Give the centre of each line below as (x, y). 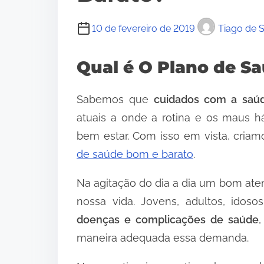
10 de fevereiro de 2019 (143, 29)
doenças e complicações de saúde (168, 219)
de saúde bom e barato (135, 154)
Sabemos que (115, 99)
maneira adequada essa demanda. (163, 237)
